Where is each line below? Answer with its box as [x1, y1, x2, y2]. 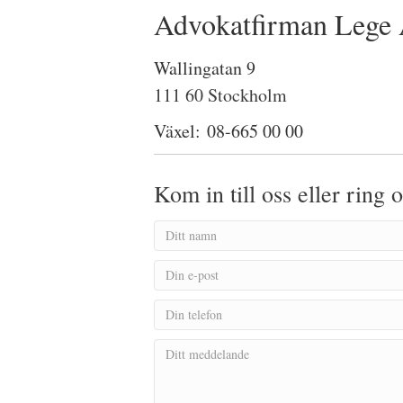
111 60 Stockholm [154, 83, 287, 107]
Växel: [154, 119, 207, 143]
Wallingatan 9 [154, 56, 255, 80]
